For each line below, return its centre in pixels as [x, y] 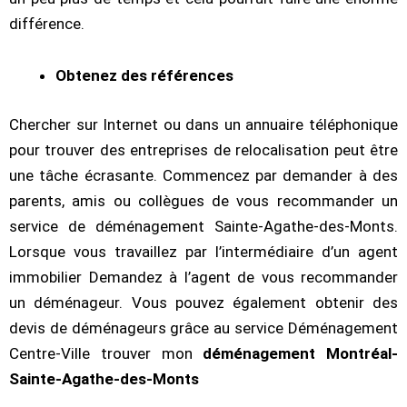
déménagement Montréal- [300, 353]
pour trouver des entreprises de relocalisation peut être [203, 149]
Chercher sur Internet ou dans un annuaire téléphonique [203, 124]
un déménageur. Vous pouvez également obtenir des [203, 302]
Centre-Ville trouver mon [106, 353]
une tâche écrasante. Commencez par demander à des [203, 175]
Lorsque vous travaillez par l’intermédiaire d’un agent [203, 251]
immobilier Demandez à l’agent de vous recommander [203, 277]
